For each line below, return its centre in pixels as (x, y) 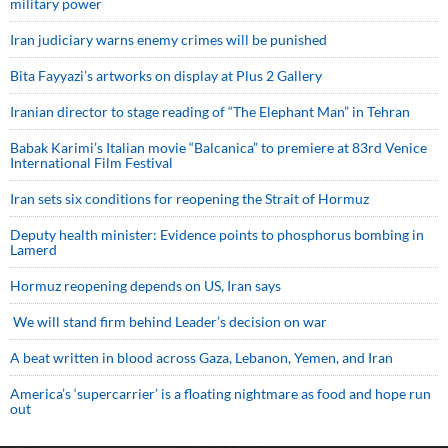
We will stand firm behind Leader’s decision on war (168, 321)
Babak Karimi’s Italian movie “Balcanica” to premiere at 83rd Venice (218, 147)
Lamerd (33, 249)
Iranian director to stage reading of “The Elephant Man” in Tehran (210, 111)
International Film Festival (91, 162)
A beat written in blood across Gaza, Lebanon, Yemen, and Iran (201, 357)
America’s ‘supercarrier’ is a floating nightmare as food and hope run (220, 393)
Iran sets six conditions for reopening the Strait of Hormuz (189, 198)
